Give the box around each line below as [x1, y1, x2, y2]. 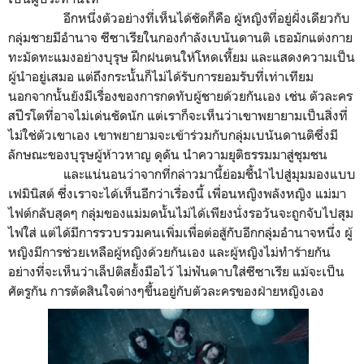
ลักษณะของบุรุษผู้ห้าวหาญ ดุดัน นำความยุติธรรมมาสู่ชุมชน [8, 146, 331, 163]
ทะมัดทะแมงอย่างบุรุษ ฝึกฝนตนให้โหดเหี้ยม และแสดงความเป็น [8, 49, 355, 66]
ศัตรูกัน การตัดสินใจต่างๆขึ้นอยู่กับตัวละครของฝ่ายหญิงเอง [8, 283, 327, 300]
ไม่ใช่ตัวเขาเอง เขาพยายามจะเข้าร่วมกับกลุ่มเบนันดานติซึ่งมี [8, 127, 338, 144]
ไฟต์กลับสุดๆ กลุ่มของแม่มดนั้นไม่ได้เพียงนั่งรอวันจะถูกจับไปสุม [8, 205, 353, 222]
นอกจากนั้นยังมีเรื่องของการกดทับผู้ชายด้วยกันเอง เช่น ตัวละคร [8, 88, 353, 105]
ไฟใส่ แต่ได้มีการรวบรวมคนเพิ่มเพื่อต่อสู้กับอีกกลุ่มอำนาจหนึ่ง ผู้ [8, 224, 353, 241]
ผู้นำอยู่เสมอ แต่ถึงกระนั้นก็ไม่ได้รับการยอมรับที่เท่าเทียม [8, 68, 314, 85]
